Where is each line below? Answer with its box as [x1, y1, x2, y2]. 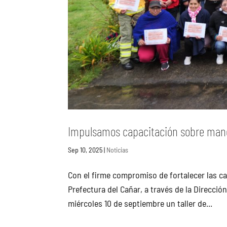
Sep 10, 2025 [68, 145, 103, 155]
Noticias [106, 145, 129, 155]
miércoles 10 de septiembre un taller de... [68, 198, 213, 209]
